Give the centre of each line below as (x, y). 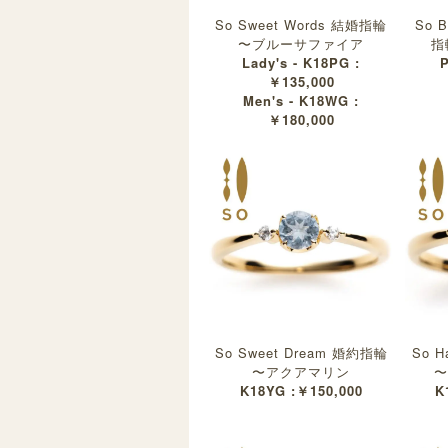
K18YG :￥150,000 (301, 390)
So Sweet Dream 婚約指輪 (301, 352)
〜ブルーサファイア (301, 43)
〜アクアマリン (301, 371)
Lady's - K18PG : (301, 62)
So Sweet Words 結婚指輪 (301, 24)
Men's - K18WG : (301, 100)
